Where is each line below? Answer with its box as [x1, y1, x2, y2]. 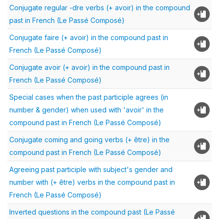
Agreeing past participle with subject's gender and [9, 165, 173, 174]
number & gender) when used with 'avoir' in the [9, 106, 164, 114]
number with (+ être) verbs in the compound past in [9, 178, 175, 187]
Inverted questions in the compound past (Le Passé [9, 208, 175, 217]
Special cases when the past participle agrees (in [9, 93, 168, 102]
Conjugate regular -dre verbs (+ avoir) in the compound [9, 3, 190, 12]
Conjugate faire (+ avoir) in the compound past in [9, 33, 168, 42]
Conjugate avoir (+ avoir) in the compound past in [9, 63, 170, 72]
